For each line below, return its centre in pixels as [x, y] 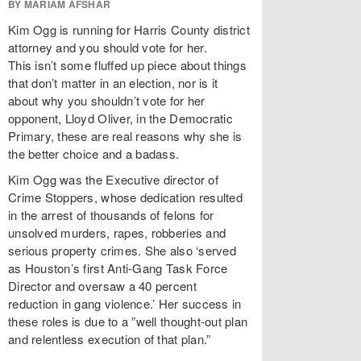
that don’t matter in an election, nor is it [113, 83]
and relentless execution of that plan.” [110, 339]
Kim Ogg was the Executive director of [113, 179]
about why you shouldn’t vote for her [107, 100]
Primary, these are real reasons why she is [125, 136]
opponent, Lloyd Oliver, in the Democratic [120, 118]
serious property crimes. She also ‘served [122, 250]
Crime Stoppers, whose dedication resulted [125, 197]
